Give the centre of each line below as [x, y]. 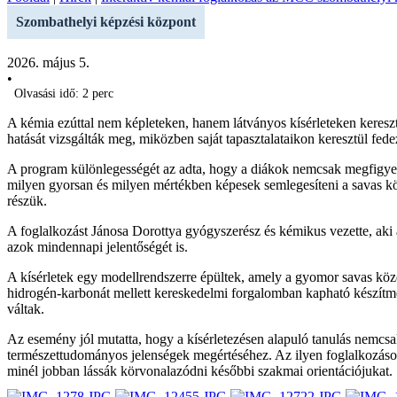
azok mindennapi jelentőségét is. [97, 246]
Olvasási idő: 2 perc [64, 93]
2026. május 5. [48, 62]
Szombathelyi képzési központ [106, 21]
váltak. [26, 308]
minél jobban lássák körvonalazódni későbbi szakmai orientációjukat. [200, 370]
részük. [27, 200]
